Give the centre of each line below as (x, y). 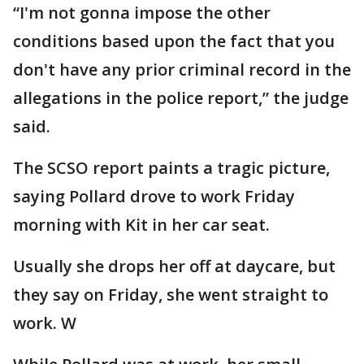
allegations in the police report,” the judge (181, 98)
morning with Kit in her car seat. (143, 225)
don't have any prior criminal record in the (182, 69)
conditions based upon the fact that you (174, 41)
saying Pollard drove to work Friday (154, 196)
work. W (45, 323)
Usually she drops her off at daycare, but (174, 266)
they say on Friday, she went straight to (171, 295)
